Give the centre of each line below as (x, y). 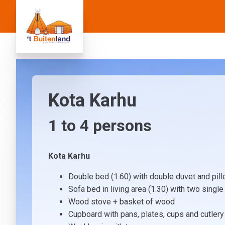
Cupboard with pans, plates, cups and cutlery (146, 214)
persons (120, 126)
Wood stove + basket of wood (122, 202)
